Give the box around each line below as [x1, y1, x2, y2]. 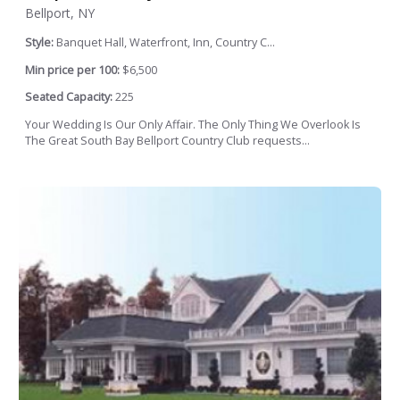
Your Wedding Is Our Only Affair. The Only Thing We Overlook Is [25, 116, 361, 132]
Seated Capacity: [25, 89, 112, 105]
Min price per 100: [25, 62, 120, 78]
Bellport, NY [25, 4, 95, 21]
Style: [25, 34, 56, 50]
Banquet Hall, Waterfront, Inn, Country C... [56, 34, 275, 50]
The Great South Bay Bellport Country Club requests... [25, 132, 310, 148]
